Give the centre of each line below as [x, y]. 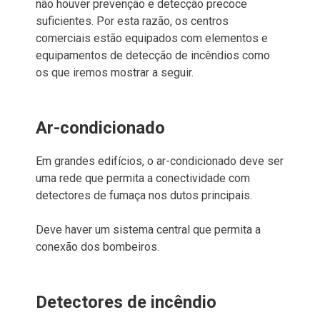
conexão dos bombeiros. [97, 246]
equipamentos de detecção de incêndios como [153, 55]
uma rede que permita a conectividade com [143, 178]
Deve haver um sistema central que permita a [148, 229]
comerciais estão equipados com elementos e [152, 38]
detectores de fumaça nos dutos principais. [144, 195]
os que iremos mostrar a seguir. [115, 72]
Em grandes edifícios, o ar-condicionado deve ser [160, 161]
